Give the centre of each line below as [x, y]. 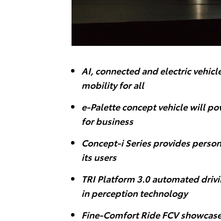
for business [108, 120]
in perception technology [135, 192]
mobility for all [113, 84]
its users [99, 156]
